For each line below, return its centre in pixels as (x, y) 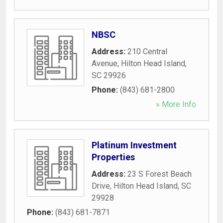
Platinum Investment (134, 145)
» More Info (176, 104)
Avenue (105, 63)
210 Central (147, 51)
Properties (113, 157)
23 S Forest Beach (160, 174)
